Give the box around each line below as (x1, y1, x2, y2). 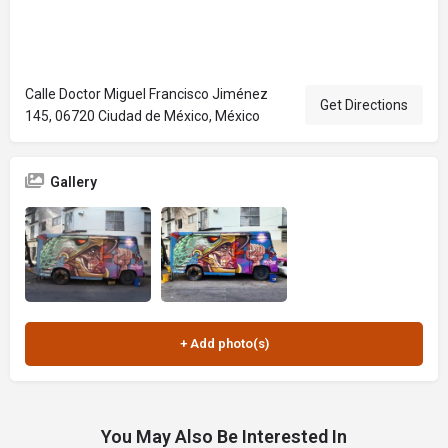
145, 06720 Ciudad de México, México (25, 108, 260, 124)
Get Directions (320, 97, 408, 113)
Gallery (50, 174, 97, 190)
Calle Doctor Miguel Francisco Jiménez (25, 86, 268, 102)
